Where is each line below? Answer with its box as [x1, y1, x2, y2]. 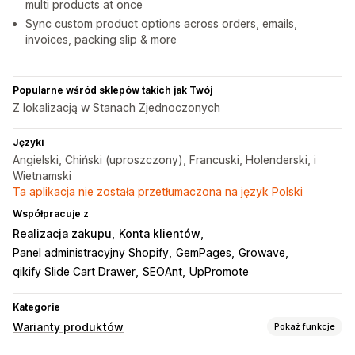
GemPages [176, 246, 231, 260]
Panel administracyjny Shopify [13, 246, 169, 260]
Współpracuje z [13, 208, 89, 220]
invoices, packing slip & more [25, 32, 177, 47]
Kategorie [13, 301, 60, 314]
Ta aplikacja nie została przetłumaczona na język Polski [13, 185, 303, 199]
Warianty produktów [13, 320, 124, 334]
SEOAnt [143, 265, 182, 279]
